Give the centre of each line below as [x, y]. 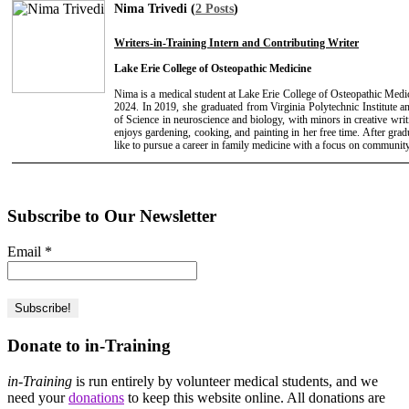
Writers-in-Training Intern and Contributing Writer [236, 42]
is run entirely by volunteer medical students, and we [225, 382]
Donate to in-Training [89, 346]
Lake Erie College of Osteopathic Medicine [213, 68]
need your [38, 398]
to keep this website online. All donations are [255, 398]
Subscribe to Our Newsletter [112, 215]
